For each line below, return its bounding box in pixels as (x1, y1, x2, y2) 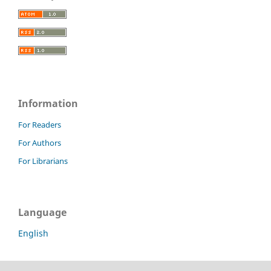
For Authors (18, 137, 61, 148)
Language (18, 205, 67, 219)
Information (18, 97, 78, 111)
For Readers (18, 119, 61, 130)
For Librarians (18, 155, 68, 166)
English (18, 227, 48, 239)
